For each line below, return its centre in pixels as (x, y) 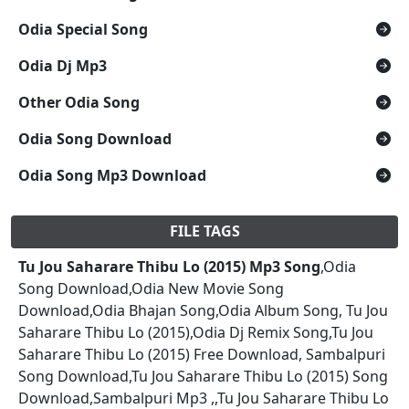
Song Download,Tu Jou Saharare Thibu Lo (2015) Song (203, 376)
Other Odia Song (79, 102)
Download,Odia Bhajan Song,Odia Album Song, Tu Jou (203, 310)
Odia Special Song (83, 29)
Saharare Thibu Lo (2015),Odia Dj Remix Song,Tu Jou (196, 332)
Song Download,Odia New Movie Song (151, 288)
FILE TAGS (204, 231)
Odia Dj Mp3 (63, 65)
